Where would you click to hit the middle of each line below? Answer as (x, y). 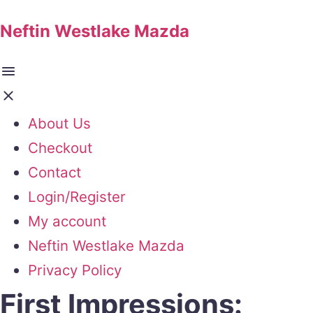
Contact (54, 172)
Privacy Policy (75, 270)
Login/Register (77, 196)
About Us (59, 123)
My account (67, 221)
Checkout (60, 147)
